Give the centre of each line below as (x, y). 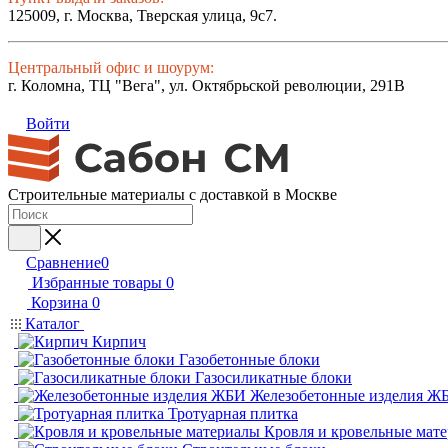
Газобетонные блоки (249, 359)
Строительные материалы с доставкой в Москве (172, 194)
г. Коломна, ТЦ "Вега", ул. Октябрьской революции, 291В (206, 85)
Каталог (52, 323)
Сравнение (63, 262)
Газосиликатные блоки (273, 377)
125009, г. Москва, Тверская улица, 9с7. (142, 15)
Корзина (59, 302)
